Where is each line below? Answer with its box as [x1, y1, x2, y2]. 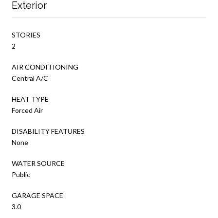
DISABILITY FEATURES [12, 127, 85, 135]
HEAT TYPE [12, 94, 49, 103]
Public [12, 170, 30, 179]
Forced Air [12, 106, 43, 114]
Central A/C [12, 73, 48, 82]
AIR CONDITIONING [12, 62, 78, 71]
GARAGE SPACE [12, 191, 63, 200]
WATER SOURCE [12, 159, 65, 167]
